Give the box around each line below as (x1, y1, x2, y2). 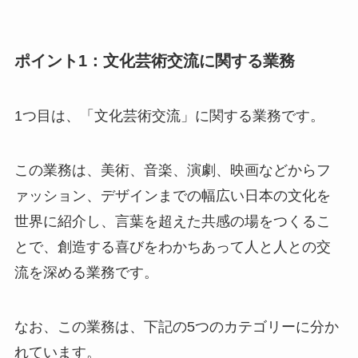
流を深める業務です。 (14, 264, 158, 280)
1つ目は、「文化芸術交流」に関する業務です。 (14, 107, 324, 124)
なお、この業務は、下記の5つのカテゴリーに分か (14, 318, 339, 335)
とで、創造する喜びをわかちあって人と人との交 (14, 238, 331, 255)
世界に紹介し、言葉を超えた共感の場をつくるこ (14, 213, 331, 229)
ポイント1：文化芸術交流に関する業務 (14, 51, 295, 70)
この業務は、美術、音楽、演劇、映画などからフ (14, 161, 331, 178)
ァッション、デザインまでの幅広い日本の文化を (14, 187, 331, 204)
